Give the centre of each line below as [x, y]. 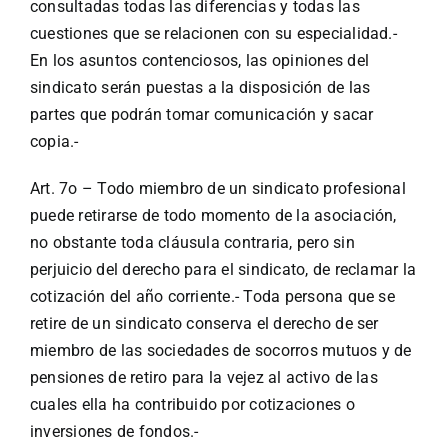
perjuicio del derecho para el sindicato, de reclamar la [223, 270]
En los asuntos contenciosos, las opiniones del [199, 61]
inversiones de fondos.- [114, 432]
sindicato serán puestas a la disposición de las [200, 88]
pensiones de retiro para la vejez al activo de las [203, 378]
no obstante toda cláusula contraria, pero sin [192, 243]
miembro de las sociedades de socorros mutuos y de [220, 351]
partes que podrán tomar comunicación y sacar [201, 115]
